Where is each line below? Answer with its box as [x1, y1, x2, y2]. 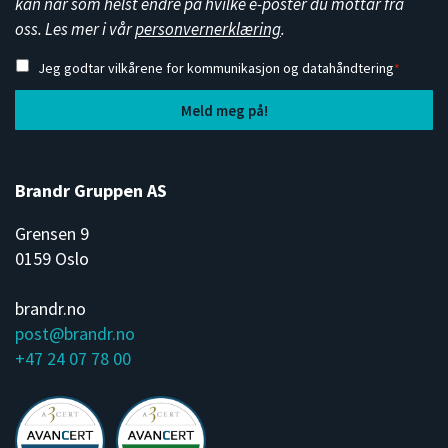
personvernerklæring [135, 17, 281, 40]
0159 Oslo [15, 247, 89, 271]
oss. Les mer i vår [15, 17, 135, 40]
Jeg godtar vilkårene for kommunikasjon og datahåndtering [38, 59, 395, 78]
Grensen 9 [15, 222, 89, 246]
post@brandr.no [15, 322, 135, 346]
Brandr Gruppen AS [15, 179, 167, 203]
